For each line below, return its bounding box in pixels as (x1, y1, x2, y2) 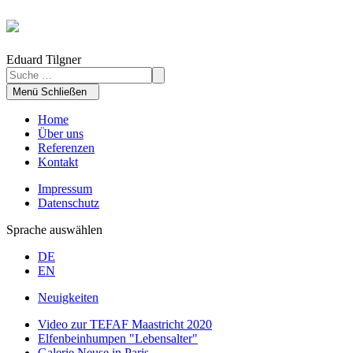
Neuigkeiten (38, 290, 98, 304)
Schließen (41, 85, 87, 98)
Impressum (38, 181, 92, 195)
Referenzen (38, 140, 95, 154)
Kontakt (38, 154, 78, 169)
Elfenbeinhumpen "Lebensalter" (38, 331, 198, 345)
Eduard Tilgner (6, 52, 81, 66)
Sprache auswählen (6, 222, 102, 236)
